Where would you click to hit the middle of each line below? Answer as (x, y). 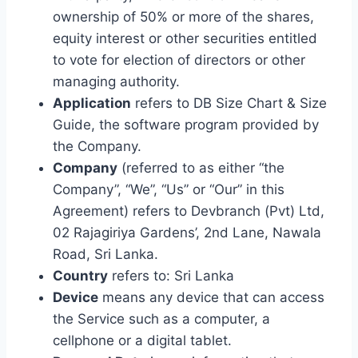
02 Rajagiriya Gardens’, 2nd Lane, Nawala (187, 233)
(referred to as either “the (201, 168)
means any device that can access (211, 297)
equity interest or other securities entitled (185, 38)
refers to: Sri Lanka (171, 276)
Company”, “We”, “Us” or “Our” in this (169, 189)
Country (80, 276)
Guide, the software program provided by (186, 125)
